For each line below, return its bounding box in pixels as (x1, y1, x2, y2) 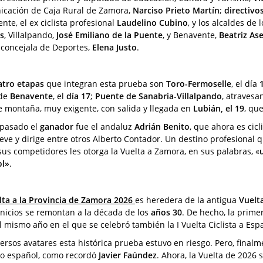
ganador (40, 120, 73, 132)
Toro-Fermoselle (166, 77, 231, 89)
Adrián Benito (134, 120, 190, 132)
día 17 (66, 90, 90, 102)
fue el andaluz (73, 120, 134, 132)
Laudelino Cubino (117, 16, 188, 28)
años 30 (151, 206, 182, 218)
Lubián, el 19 (193, 102, 244, 114)
